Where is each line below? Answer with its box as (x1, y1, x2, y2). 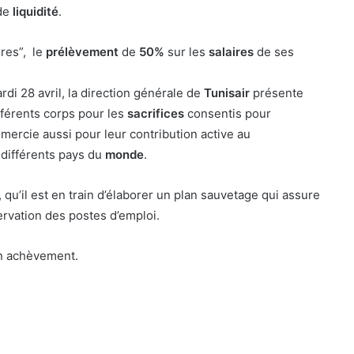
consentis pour (187, 105, 271, 121)
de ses (257, 43, 294, 59)
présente (253, 85, 303, 100)
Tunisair (204, 85, 253, 100)
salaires (209, 43, 257, 59)
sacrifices (127, 105, 187, 121)
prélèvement (46, 43, 122, 59)
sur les (164, 43, 209, 59)
